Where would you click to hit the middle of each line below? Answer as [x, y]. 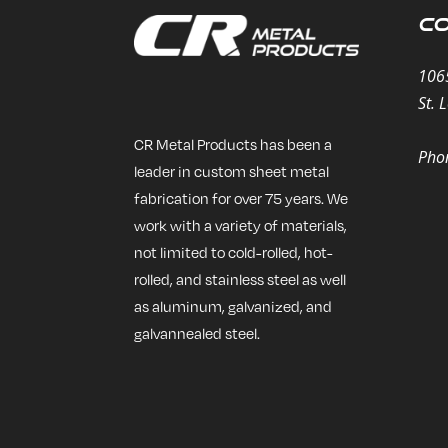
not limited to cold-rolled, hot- [234, 251]
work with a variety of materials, [241, 224]
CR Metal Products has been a [233, 143]
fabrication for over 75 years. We [241, 197]
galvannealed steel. [197, 332]
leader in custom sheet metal [232, 170]
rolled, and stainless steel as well [240, 278]
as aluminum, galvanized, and [233, 305]
